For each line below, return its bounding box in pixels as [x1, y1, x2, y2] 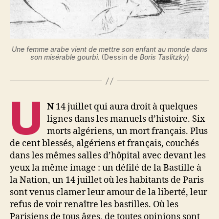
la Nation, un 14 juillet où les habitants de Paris [10, 175, 204, 186]
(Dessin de [99, 53, 138, 62]
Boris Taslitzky [137, 53, 187, 62]
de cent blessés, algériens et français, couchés [10, 138, 199, 150]
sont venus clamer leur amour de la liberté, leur [10, 187, 207, 198]
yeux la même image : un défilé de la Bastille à [10, 162, 201, 174]
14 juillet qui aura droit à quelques [54, 101, 198, 113]
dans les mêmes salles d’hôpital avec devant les [10, 150, 206, 162]
